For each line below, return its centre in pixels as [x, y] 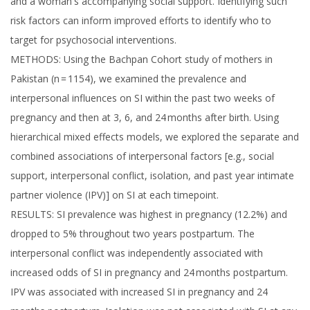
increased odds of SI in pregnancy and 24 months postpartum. [149, 272]
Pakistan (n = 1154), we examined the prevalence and [128, 79]
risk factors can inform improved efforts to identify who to [141, 20]
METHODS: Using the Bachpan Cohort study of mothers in [142, 59]
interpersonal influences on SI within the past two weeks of [143, 98]
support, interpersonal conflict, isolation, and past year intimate [152, 175]
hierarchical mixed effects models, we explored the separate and [155, 137]
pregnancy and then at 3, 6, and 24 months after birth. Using [145, 117]
